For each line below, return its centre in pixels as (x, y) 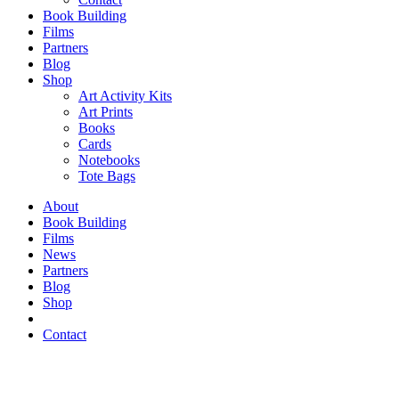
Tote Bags (107, 176)
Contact (65, 334)
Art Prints (106, 112)
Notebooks (109, 160)
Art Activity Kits (125, 96)
